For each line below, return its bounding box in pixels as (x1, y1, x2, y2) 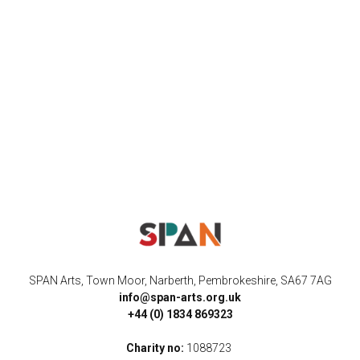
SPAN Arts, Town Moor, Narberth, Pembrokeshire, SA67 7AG (28, 273, 332, 287)
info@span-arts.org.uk (119, 290, 241, 304)
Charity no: (126, 341, 186, 354)
